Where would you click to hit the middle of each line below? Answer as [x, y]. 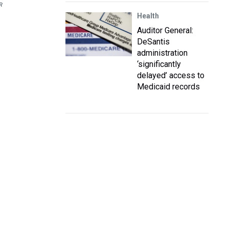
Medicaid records [168, 87]
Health [148, 16]
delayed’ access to [171, 75]
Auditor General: [165, 30]
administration [162, 53]
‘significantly [159, 64]
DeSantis [153, 42]
